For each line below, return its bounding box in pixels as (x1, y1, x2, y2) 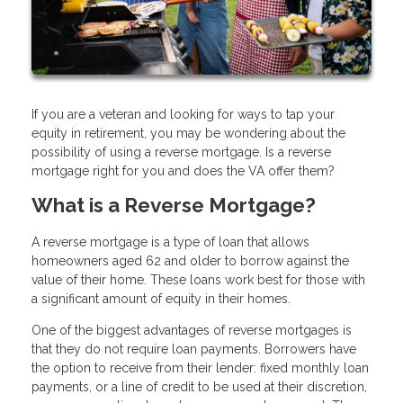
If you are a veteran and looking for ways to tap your (31, 107, 335, 122)
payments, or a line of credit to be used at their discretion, (31, 380, 367, 395)
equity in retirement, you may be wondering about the (31, 126, 345, 141)
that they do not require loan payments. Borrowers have (31, 342, 356, 357)
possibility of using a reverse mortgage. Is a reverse (31, 145, 331, 160)
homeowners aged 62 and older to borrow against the (31, 254, 349, 269)
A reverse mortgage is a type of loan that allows (31, 235, 309, 250)
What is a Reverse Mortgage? (31, 193, 316, 218)
